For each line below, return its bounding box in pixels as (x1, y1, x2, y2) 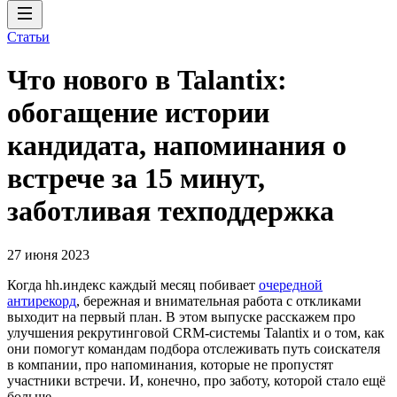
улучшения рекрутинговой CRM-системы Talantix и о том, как (7, 324, 385, 340)
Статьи (7, 29, 50, 44)
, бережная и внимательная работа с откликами (76, 292, 362, 308)
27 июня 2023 (7, 246, 90, 262)
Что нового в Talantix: (7, 64, 287, 97)
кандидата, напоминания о (7, 129, 346, 162)
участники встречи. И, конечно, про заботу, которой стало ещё (7, 372, 385, 388)
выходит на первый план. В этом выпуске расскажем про (7, 308, 355, 324)
